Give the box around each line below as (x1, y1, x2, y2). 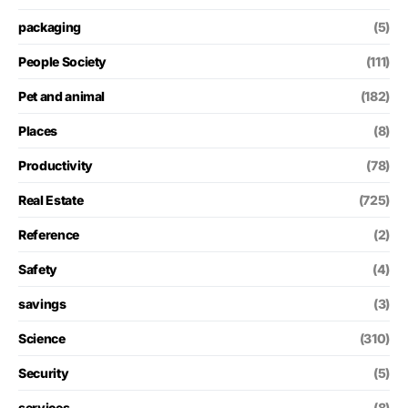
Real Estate (18, 191, 84, 208)
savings (18, 295, 66, 311)
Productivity (18, 157, 93, 173)
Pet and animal (18, 87, 106, 104)
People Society (18, 53, 107, 69)
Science (18, 330, 66, 346)
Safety (18, 260, 57, 277)
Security (18, 364, 69, 381)
